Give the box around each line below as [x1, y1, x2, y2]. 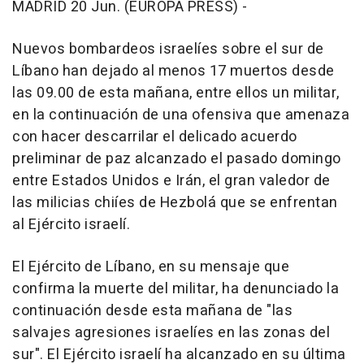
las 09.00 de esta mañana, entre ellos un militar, [12, 81, 340, 104]
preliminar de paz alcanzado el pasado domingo [12, 147, 341, 170]
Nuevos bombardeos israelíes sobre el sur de [12, 37, 324, 60]
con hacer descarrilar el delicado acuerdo [12, 125, 297, 148]
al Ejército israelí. [12, 213, 130, 236]
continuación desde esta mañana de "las [12, 299, 292, 322]
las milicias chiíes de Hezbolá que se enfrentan [12, 191, 338, 214]
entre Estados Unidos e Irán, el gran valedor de [12, 169, 331, 192]
